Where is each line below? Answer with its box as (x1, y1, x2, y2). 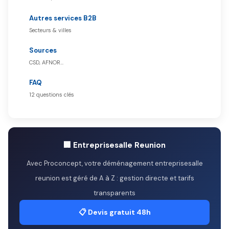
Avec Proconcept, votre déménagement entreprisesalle (26, 159, 203, 168)
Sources (29, 46, 57, 55)
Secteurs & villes (29, 27, 72, 34)
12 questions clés (29, 91, 74, 98)
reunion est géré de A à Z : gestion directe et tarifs (35, 174, 194, 182)
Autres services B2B (29, 14, 97, 22)
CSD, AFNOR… (29, 59, 63, 66)
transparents (94, 189, 135, 197)
